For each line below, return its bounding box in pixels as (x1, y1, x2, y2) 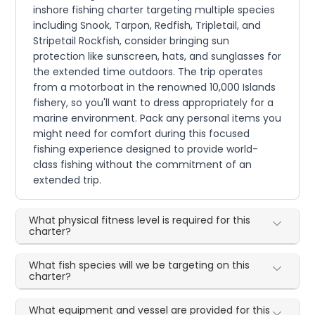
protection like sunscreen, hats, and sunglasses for (33, 49, 282, 64)
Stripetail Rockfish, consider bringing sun (33, 34, 230, 49)
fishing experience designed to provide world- (33, 142, 259, 157)
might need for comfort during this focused (33, 127, 250, 141)
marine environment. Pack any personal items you (33, 111, 282, 126)
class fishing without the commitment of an (33, 157, 252, 172)
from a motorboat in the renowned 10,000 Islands (33, 80, 276, 95)
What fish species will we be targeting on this (29, 258, 250, 273)
